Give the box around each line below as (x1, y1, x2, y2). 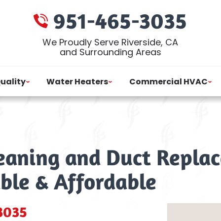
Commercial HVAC (129, 75, 208, 87)
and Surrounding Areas (59, 46, 161, 58)
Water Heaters (46, 75, 109, 87)
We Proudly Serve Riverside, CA (42, 36, 179, 48)
